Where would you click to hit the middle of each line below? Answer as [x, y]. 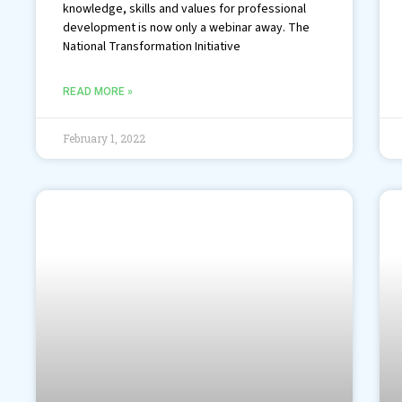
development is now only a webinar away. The [186, 27]
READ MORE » [98, 91]
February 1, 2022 [104, 138]
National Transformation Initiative [152, 46]
